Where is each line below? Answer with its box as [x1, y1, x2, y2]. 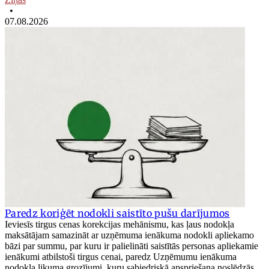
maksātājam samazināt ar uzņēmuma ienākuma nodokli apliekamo [5, 230, 254, 241]
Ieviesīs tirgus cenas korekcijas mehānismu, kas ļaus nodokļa [5, 219, 234, 230]
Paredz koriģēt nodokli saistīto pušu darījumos [5, 207, 230, 220]
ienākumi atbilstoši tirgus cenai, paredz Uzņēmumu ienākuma [5, 252, 237, 262]
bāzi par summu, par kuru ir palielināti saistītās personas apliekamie [5, 241, 258, 252]
